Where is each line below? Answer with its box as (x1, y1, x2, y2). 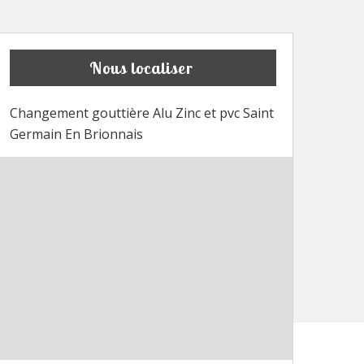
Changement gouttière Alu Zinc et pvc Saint (10, 104, 274, 123)
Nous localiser (89, 58, 193, 79)
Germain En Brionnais (10, 125, 143, 144)
